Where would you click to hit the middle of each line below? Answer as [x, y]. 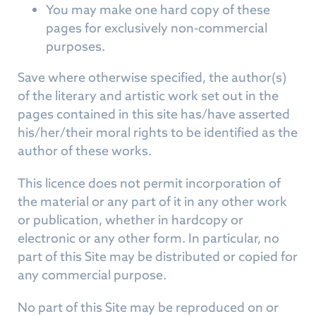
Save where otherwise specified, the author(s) [152, 77]
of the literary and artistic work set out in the [148, 96]
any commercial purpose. [92, 275]
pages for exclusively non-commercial [157, 28]
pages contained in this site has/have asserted [154, 114]
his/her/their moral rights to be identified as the [158, 132]
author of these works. [85, 151]
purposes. [75, 46]
